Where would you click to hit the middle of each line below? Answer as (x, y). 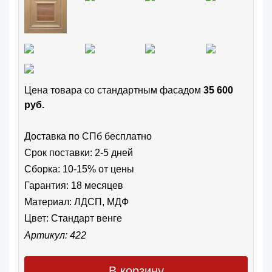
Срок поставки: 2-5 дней (79, 152)
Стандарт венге (87, 219)
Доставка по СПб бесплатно (88, 136)
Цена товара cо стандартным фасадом (114, 90)
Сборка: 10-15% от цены (79, 169)
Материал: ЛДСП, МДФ (76, 202)
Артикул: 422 (55, 235)
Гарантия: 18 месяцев (74, 186)
